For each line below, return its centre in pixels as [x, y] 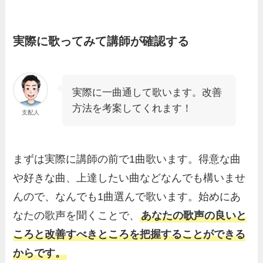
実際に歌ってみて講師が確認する [101, 41]
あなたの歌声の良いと [194, 216]
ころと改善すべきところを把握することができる [129, 235]
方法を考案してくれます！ [132, 109]
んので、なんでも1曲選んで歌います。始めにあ [127, 197]
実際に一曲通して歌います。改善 [147, 93]
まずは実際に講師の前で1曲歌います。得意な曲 [127, 159]
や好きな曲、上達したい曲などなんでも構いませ [129, 178]
